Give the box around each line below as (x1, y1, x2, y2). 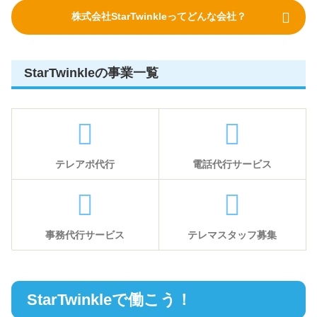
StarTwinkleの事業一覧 (24, 66, 158, 81)
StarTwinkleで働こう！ (27, 290, 192, 309)
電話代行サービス (192, 158, 272, 170)
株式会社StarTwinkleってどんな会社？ (71, 11, 246, 23)
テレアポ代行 (55, 158, 115, 170)
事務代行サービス (45, 229, 125, 241)
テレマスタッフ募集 (188, 229, 277, 241)
